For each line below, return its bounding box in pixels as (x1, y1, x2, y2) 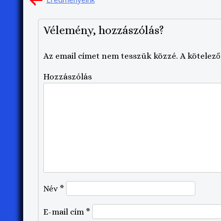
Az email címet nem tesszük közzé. (43, 51, 178, 61)
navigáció (43, 8, 87, 19)
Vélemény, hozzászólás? (43, 23, 164, 37)
